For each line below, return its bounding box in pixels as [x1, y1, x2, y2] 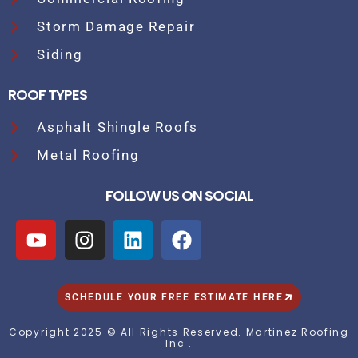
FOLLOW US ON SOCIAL [105, 185, 253, 206]
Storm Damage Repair [37, 18, 196, 35]
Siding [37, 46, 83, 63]
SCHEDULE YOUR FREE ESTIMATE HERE [65, 292, 284, 304]
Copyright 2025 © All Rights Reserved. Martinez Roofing [9, 325, 349, 340]
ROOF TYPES [8, 85, 87, 105]
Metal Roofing [37, 147, 140, 164]
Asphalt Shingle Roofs [37, 119, 198, 136]
